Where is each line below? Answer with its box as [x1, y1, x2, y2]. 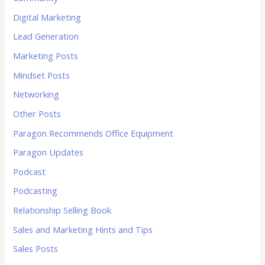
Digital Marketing [13, 11, 82, 23]
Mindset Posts [13, 69, 70, 81]
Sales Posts [13, 243, 59, 255]
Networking [13, 88, 60, 101]
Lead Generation [13, 30, 79, 43]
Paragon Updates [13, 146, 84, 159]
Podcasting [13, 185, 58, 197]
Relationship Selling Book [13, 204, 112, 216]
